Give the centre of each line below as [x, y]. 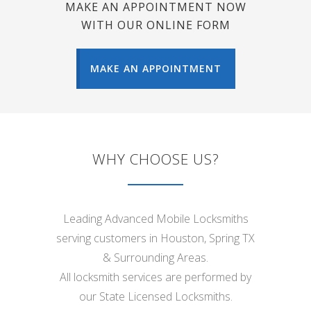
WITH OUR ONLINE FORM [155, 25]
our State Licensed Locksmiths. [155, 297]
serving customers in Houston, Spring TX [155, 238]
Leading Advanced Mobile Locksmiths [155, 219]
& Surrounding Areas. [155, 258]
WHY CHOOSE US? [155, 159]
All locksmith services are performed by [155, 277]
